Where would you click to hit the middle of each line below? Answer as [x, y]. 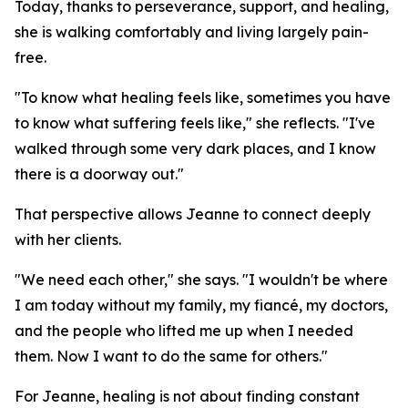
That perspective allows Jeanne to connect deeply [193, 214]
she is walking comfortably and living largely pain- [192, 32]
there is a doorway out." [99, 174]
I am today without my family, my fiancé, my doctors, [201, 305]
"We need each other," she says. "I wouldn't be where [201, 280]
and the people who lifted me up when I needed [184, 331]
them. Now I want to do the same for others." [171, 356]
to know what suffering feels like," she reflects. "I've [195, 123]
